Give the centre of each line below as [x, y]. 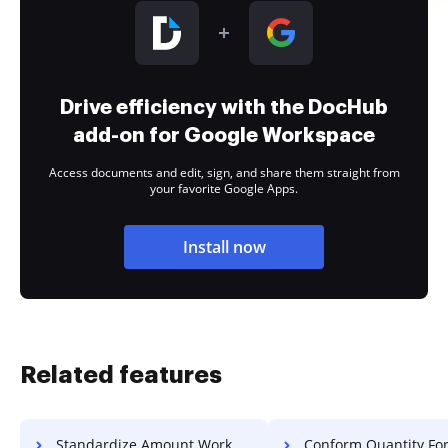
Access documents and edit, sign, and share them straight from [224, 172]
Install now [224, 247]
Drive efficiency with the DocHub [224, 107]
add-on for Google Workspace [224, 135]
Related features [121, 375]
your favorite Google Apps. [224, 188]
